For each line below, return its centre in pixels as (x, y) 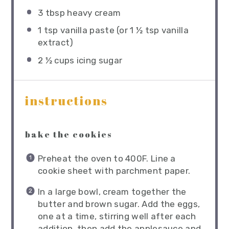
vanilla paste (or (94, 30)
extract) (56, 43)
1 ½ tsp (145, 30)
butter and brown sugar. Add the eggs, (119, 204)
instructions (66, 101)
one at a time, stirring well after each (117, 216)
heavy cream (93, 13)
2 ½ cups (56, 61)
